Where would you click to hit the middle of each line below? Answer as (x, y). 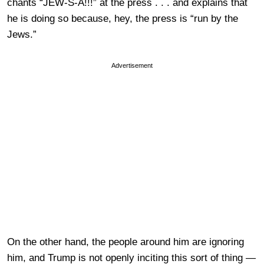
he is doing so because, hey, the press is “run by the (123, 19)
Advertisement (132, 65)
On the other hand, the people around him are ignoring (126, 242)
